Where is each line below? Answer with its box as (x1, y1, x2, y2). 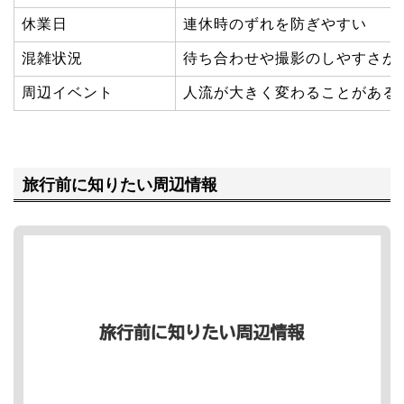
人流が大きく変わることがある (183, 85, 398, 101)
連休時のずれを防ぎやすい (183, 16, 367, 32)
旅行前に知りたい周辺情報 (23, 174, 217, 194)
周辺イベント (22, 85, 114, 101)
